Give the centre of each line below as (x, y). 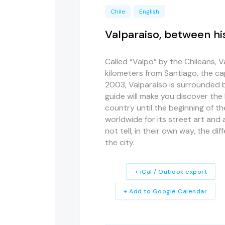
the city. (120, 142)
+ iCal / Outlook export (171, 172)
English (149, 11)
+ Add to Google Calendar (165, 191)
